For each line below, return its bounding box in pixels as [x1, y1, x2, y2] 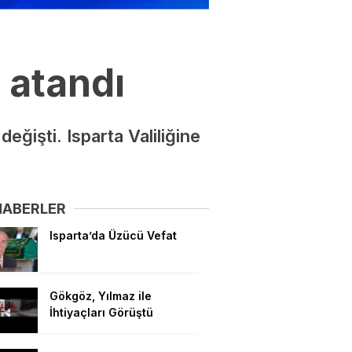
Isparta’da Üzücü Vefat [49, 228, 177, 242]
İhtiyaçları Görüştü [49, 306, 153, 320]
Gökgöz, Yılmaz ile [49, 289, 152, 303]
